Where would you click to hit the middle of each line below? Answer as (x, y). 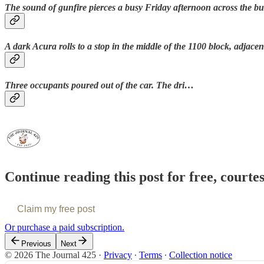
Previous (36, 244)
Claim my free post (56, 209)
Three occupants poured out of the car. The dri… (99, 85)
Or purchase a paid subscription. (65, 227)
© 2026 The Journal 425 (50, 255)
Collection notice (201, 255)
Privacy (118, 255)
